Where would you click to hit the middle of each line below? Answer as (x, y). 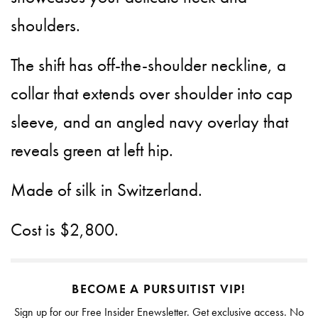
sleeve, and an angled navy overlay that (150, 122)
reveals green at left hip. (92, 150)
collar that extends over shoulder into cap (152, 94)
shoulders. (45, 26)
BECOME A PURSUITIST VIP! (159, 289)
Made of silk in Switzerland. (107, 190)
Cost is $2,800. (65, 230)
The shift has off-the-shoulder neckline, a (149, 65)
